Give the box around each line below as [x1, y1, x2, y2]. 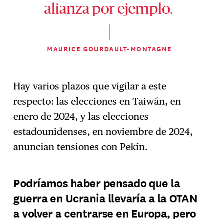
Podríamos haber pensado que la [13, 175, 180, 191]
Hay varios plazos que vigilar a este [13, 80, 167, 92]
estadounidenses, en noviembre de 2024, [13, 125, 193, 137]
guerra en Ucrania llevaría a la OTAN [13, 190, 197, 206]
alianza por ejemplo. [44, 3, 175, 18]
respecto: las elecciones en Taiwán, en [13, 95, 181, 107]
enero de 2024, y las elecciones [13, 110, 149, 122]
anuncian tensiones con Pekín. [13, 140, 151, 153]
